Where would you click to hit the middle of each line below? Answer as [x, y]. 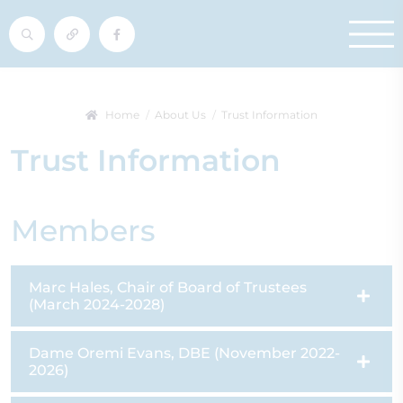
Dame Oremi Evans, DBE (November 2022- [184, 353]
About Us [180, 115]
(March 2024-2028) [97, 304]
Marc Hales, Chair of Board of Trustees [168, 287]
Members [83, 230]
